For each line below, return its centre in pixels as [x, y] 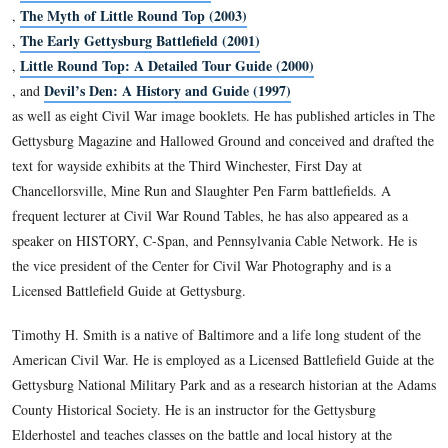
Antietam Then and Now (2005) [144, 212]
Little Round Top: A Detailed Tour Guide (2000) [209, 305]
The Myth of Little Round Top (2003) [167, 243]
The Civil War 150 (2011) [269, 180]
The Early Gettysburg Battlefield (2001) [175, 274]
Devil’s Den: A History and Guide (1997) [209, 337]
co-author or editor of [94, 180]
